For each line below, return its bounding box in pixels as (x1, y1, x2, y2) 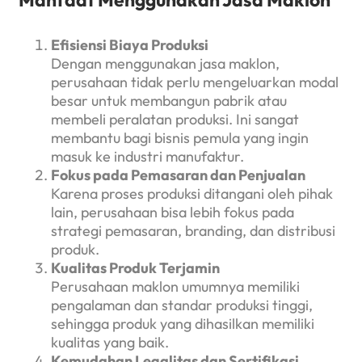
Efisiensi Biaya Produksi (51, 36, 208, 55)
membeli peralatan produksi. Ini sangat (51, 110, 299, 129)
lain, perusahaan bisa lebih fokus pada (51, 203, 294, 222)
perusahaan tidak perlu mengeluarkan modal (51, 73, 339, 92)
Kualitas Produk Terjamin (51, 259, 220, 278)
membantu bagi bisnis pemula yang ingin (51, 128, 309, 148)
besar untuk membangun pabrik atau (51, 91, 287, 111)
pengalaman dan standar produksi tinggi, (51, 296, 313, 315)
